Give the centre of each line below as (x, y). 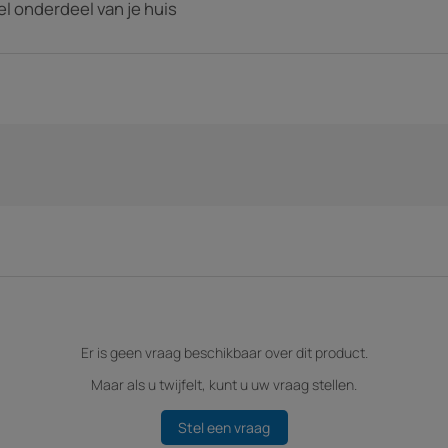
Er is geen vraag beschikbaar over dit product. (224, 352)
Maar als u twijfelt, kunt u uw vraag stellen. (224, 385)
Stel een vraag (224, 427)
